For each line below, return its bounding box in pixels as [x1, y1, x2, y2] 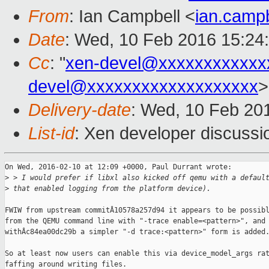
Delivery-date [28, 100, 131, 120]
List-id [28, 124, 74, 144]
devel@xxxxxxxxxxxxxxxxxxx [28, 77, 258, 97]
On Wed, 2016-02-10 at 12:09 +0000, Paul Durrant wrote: [5, 163, 232, 172]
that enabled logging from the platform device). [9, 184, 211, 193]
